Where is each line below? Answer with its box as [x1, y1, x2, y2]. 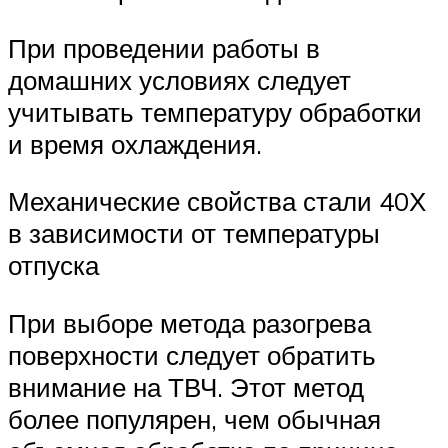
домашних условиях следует [8, 63, 351, 96]
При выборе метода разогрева [8, 306, 371, 339]
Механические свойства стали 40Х [8, 185, 426, 218]
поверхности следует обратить [8, 338, 376, 371]
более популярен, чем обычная [8, 402, 381, 435]
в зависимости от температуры [8, 217, 380, 250]
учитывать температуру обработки [8, 95, 422, 128]
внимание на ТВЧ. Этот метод [8, 370, 364, 403]
